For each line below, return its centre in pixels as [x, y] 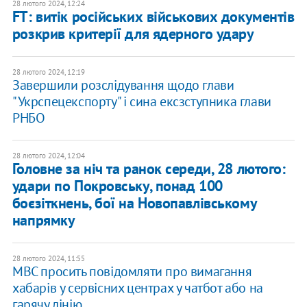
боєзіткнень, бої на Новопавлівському [134, 203]
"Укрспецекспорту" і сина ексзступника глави [142, 102]
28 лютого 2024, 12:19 [48, 72]
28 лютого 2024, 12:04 [48, 156]
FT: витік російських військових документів [153, 17]
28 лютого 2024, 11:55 [48, 259]
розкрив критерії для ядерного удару [133, 34]
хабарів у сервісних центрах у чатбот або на [137, 288]
